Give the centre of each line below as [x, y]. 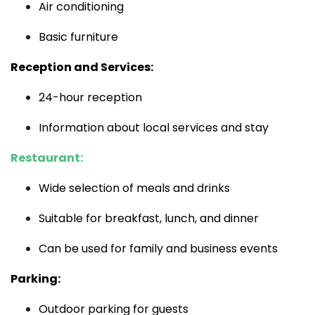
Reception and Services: [82, 67]
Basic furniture [78, 37]
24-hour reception [90, 97]
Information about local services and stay [154, 128]
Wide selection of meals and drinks [134, 188]
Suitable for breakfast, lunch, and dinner [149, 218]
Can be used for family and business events [158, 249]
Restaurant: [47, 158]
